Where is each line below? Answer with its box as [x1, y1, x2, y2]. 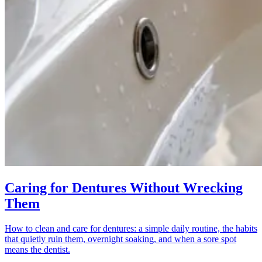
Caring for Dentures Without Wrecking [5, 180, 243, 195]
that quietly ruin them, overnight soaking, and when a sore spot [5, 233, 236, 244]
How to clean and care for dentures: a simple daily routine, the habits [5, 223, 257, 233]
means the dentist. [5, 244, 70, 254]
